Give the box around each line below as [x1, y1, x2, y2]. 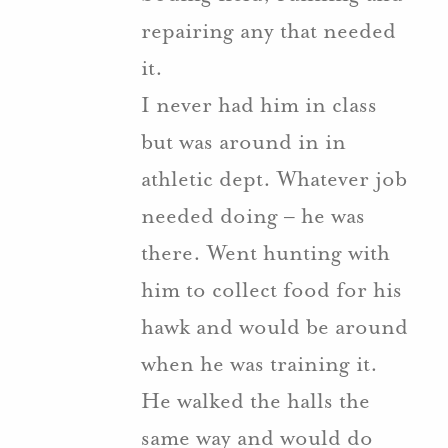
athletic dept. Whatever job [141, 164, 407, 193]
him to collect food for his [141, 275, 402, 304]
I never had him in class [141, 90, 377, 119]
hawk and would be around [141, 312, 408, 341]
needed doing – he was [141, 201, 365, 230]
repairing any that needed [141, 16, 396, 45]
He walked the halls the [141, 386, 370, 415]
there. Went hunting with [141, 238, 390, 267]
